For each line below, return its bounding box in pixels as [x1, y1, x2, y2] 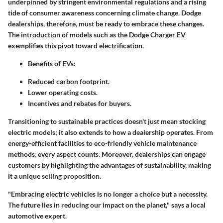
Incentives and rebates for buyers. [28, 99, 131, 108]
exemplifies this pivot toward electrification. [8, 41, 144, 50]
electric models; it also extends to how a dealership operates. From [8, 128, 213, 137]
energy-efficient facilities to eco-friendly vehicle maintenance [8, 139, 197, 148]
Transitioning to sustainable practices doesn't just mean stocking [8, 117, 206, 126]
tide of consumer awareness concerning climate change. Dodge [8, 8, 201, 17]
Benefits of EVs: [28, 59, 76, 68]
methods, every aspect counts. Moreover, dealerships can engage [8, 150, 206, 159]
